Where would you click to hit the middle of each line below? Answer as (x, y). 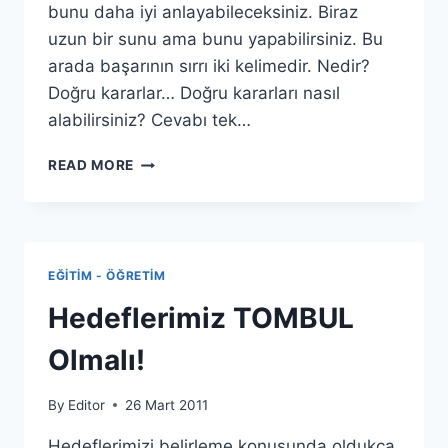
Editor (87, 404)
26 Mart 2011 (167, 404)
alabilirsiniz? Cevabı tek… (149, 120)
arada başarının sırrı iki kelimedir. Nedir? (209, 66)
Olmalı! (96, 360)
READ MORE (91, 165)
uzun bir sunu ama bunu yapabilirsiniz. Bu (215, 39)
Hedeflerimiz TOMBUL (201, 318)
